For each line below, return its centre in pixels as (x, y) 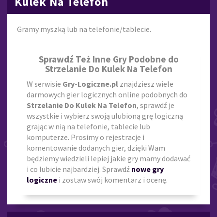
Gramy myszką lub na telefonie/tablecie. (84, 29)
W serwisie (45, 84)
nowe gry (147, 169)
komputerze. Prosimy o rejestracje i (85, 137)
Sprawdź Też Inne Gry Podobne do (108, 59)
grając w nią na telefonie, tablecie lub (88, 126)
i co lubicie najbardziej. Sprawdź (79, 169)
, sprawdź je (155, 105)
